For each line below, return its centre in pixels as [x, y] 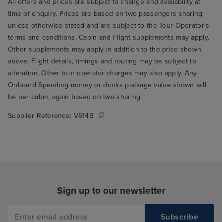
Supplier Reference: [41, 116]
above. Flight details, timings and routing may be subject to [102, 61]
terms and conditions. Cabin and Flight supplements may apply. [109, 38]
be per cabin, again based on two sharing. [75, 97]
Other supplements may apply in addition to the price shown [105, 50]
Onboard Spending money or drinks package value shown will [107, 85]
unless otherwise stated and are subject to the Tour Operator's [109, 26]
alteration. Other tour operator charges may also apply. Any [103, 73]
